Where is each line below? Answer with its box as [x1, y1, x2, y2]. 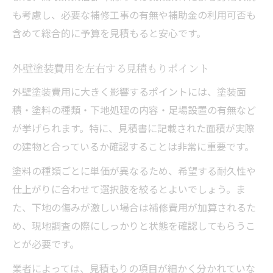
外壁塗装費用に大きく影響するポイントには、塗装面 [12, 83, 246, 99]
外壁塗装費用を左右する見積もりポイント [12, 60, 209, 76]
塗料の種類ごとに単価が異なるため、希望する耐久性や [12, 163, 256, 178]
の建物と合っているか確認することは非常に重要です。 [12, 138, 254, 154]
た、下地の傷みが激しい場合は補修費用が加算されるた [12, 199, 256, 214]
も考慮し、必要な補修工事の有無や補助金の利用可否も [12, 7, 256, 22]
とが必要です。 [12, 236, 79, 251]
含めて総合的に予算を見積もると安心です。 [12, 25, 206, 40]
